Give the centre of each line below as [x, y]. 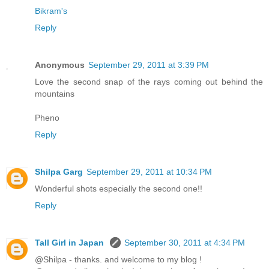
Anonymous [60, 65]
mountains [55, 93]
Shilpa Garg [59, 171]
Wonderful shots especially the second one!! [119, 188]
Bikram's [51, 11]
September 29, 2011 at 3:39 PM [149, 65]
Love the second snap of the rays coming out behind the [149, 81]
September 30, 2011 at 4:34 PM [185, 242]
